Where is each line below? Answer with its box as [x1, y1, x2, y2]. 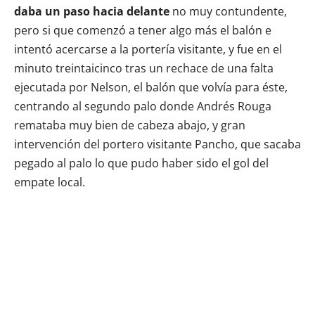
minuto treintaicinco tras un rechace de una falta [14, 60, 274, 76]
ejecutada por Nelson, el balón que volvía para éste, [14, 79, 288, 95]
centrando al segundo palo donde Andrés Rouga [14, 98, 271, 114]
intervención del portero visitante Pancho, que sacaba [14, 136, 301, 152]
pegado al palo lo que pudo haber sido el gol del [14, 155, 269, 171]
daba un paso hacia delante [14, 3, 169, 19]
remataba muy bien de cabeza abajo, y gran [14, 117, 245, 133]
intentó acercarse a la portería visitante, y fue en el [14, 41, 282, 57]
